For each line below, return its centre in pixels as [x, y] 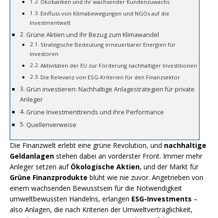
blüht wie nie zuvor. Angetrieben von [145, 178]
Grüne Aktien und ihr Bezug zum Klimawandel [92, 35]
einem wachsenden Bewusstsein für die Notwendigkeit [96, 188]
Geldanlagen [32, 156]
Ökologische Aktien [105, 167]
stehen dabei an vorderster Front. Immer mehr [128, 156]
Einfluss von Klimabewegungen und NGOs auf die [105, 14]
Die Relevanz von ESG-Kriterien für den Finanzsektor [110, 77]
